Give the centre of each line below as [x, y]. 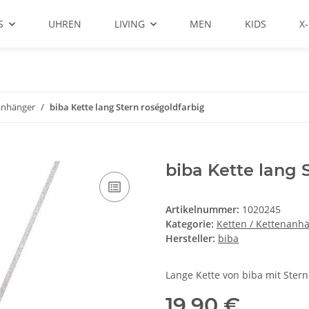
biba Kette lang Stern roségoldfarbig [127, 107]
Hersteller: [190, 239]
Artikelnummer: [204, 210]
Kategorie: [191, 224]
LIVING [130, 24]
